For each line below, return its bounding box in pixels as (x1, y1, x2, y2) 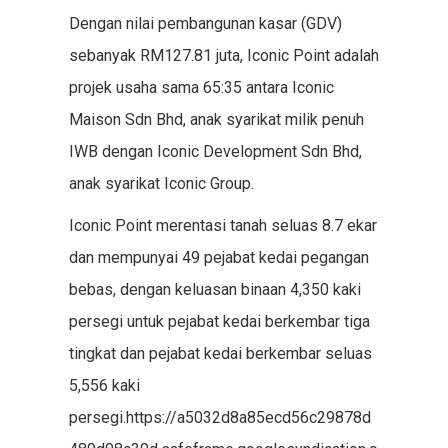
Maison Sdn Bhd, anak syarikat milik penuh (68, 110, 364, 129)
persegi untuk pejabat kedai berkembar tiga (68, 312, 370, 331)
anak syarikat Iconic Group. (68, 174, 254, 193)
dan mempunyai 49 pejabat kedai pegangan (68, 248, 369, 267)
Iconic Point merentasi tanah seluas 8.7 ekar (68, 216, 377, 235)
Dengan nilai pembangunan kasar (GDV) (68, 14, 342, 33)
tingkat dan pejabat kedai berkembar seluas (68, 344, 372, 363)
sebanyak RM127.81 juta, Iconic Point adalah (68, 46, 379, 65)
